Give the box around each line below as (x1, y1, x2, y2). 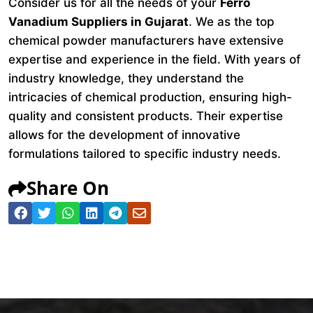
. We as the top (189, 15, 275, 29)
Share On (27, 175, 109, 201)
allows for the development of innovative (8, 128, 240, 142)
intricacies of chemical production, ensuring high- (8, 90, 292, 104)
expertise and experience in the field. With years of (8, 52, 300, 66)
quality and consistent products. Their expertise (8, 109, 283, 123)
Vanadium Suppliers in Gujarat (8, 15, 189, 29)
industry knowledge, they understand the (8, 71, 244, 85)
